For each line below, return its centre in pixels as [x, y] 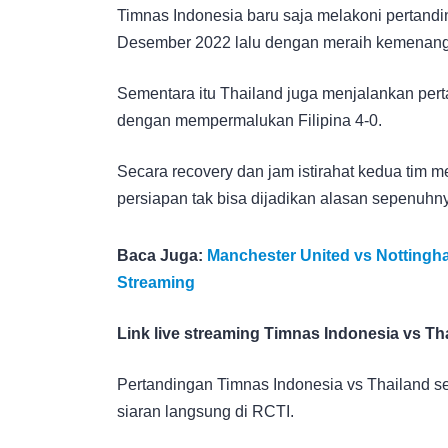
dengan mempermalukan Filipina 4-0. [249, 120]
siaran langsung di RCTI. [205, 411]
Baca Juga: [162, 255]
